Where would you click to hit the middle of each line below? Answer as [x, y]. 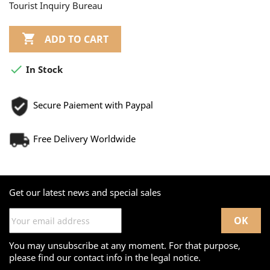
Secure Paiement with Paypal [93, 105]
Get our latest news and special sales [85, 193]
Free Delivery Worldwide [84, 139]
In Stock [43, 70]
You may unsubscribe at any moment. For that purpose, [125, 246]
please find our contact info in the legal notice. [105, 258]
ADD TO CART [77, 39]
